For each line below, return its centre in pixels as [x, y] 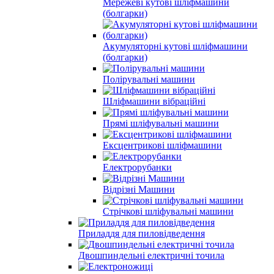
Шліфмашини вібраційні [154, 101]
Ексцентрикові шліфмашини [162, 145]
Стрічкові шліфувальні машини [168, 211]
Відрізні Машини [139, 189]
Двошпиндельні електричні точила [151, 255]
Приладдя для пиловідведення [142, 233]
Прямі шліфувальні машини [161, 123]
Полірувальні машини [149, 79]
